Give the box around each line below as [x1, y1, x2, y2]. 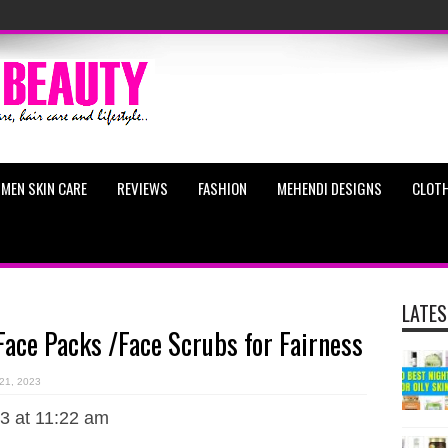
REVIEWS [116, 177, 168, 199]
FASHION [197, 177, 247, 199]
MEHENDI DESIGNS [276, 177, 382, 199]
